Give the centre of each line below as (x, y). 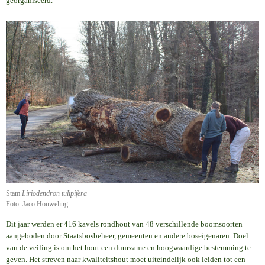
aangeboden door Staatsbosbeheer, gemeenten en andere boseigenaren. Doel (127, 235)
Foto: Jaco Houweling (37, 204)
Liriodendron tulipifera (54, 193)
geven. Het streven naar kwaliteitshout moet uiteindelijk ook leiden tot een (126, 259)
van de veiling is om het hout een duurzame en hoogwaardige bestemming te (128, 247)
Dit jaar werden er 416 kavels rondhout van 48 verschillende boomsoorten (124, 224)
